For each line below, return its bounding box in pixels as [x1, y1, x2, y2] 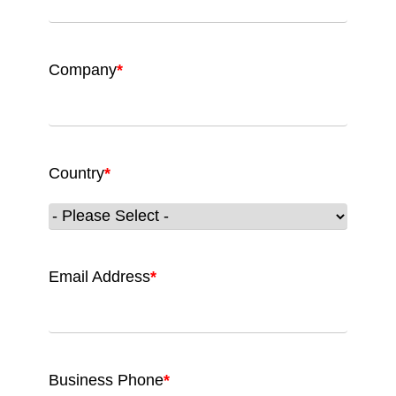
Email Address [49, 267, 150, 286]
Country [49, 164, 104, 182]
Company [49, 60, 117, 79]
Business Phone [49, 370, 164, 389]
